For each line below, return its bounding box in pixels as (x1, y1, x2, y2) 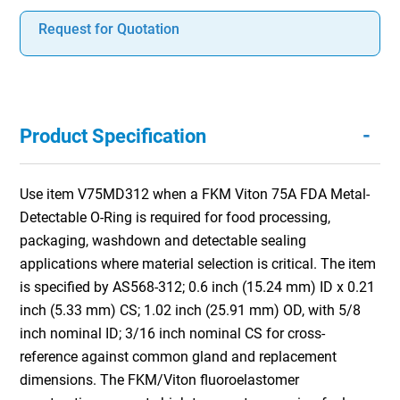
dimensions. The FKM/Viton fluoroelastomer (20, 371, 300, 388)
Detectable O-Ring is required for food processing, (20, 208, 331, 226)
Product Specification (20, 124, 207, 147)
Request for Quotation (38, 20, 180, 37)
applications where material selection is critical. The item (20, 254, 377, 272)
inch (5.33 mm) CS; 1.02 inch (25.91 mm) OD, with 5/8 (20, 301, 362, 319)
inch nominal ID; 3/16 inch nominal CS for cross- (20, 324, 326, 342)
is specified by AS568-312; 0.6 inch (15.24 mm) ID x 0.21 (20, 278, 376, 296)
